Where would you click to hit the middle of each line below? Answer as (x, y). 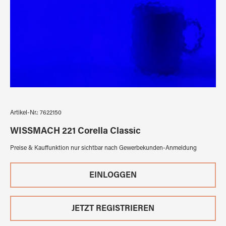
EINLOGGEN (113, 176)
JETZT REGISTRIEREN (113, 209)
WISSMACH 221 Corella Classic (75, 132)
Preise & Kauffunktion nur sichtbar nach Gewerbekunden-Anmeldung (103, 148)
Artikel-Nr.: (25, 113)
